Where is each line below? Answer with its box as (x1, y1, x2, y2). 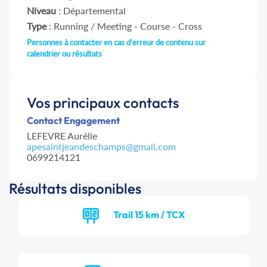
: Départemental (56, 5, 126, 17)
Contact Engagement (27, 114, 120, 127)
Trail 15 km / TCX (113, 208, 185, 221)
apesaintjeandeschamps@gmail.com (27, 141, 176, 153)
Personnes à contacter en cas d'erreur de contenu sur (27, 38, 206, 48)
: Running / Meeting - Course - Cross (46, 20, 202, 32)
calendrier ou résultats (27, 49, 102, 59)
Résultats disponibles (9, 179, 141, 198)
